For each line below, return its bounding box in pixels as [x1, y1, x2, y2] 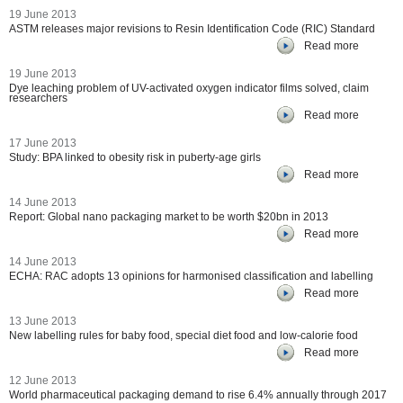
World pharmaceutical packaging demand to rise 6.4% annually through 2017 [9, 389, 387, 401]
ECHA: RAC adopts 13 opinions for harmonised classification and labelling [9, 270, 373, 282]
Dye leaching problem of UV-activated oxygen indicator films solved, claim [9, 82, 369, 94]
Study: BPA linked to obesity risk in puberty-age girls [9, 151, 261, 164]
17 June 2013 [9, 137, 76, 149]
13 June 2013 [9, 315, 76, 327]
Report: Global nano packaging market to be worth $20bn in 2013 [9, 210, 328, 223]
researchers [9, 92, 67, 104]
